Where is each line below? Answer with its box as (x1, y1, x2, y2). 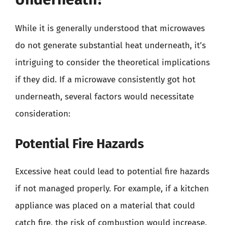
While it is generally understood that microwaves (15, 23, 205, 34)
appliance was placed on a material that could (15, 200, 195, 211)
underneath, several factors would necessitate (15, 91, 194, 102)
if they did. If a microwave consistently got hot (15, 74, 195, 85)
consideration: (15, 108, 70, 119)
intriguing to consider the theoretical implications (15, 57, 210, 68)
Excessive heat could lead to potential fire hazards (15, 166, 209, 177)
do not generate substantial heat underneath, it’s (15, 40, 206, 51)
